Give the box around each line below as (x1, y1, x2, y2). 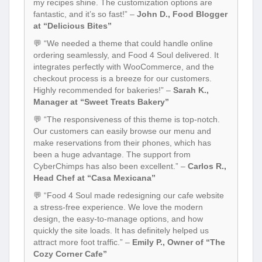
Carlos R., (188, 161, 226, 171)
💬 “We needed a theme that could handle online (33, 38, 213, 48)
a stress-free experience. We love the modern (33, 202, 203, 212)
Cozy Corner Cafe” (33, 249, 107, 258)
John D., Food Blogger (137, 9, 227, 19)
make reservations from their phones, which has (33, 137, 211, 147)
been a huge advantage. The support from (33, 149, 191, 159)
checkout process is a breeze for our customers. (33, 73, 212, 83)
